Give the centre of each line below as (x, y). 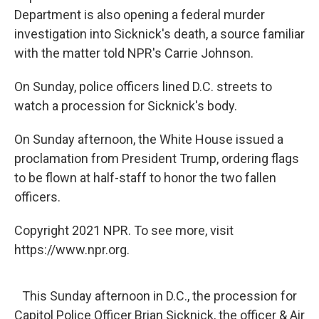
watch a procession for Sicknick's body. (126, 106)
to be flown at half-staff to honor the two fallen (145, 178)
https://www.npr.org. (72, 250)
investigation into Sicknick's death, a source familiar (159, 34)
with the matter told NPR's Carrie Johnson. (134, 53)
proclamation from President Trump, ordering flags (157, 158)
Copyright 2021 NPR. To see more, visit (124, 230)
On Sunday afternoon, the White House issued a (149, 139)
